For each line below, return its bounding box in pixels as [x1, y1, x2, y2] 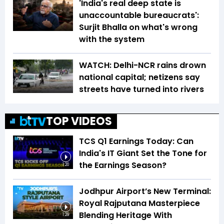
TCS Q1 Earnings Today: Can [79, 135, 193, 147]
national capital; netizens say [79, 71, 200, 83]
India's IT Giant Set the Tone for [79, 147, 207, 159]
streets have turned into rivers [79, 83, 204, 95]
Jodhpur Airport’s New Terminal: [79, 185, 211, 197]
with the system [79, 33, 144, 45]
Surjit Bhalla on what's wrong [79, 21, 197, 33]
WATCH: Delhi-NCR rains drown [79, 59, 206, 71]
